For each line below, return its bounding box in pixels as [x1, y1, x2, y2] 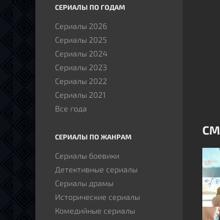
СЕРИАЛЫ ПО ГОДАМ [55, 3, 125, 11]
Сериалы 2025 [55, 35, 107, 44]
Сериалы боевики [55, 151, 119, 160]
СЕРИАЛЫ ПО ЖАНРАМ [55, 133, 132, 141]
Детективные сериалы [55, 165, 137, 174]
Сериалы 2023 [55, 62, 107, 72]
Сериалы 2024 [55, 49, 108, 58]
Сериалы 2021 [55, 90, 106, 99]
